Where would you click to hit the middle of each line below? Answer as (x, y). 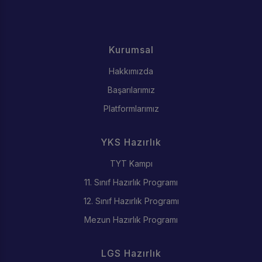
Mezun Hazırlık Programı (131, 219)
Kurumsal (131, 49)
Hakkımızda (131, 71)
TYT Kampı (131, 163)
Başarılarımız (131, 89)
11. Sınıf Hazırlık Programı (131, 182)
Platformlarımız (131, 108)
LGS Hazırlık (131, 253)
